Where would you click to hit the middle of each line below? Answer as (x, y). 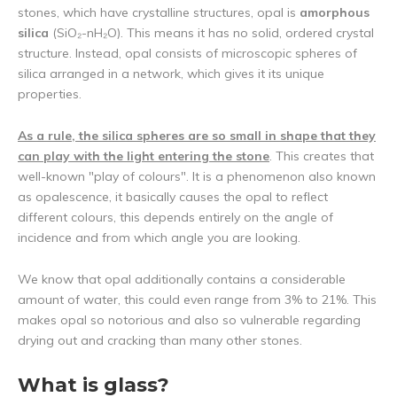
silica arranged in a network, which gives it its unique (171, 74)
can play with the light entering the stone (144, 156)
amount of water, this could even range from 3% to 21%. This (197, 300)
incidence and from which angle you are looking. (159, 238)
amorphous (335, 13)
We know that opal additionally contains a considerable (182, 280)
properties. (50, 94)
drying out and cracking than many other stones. (160, 341)
